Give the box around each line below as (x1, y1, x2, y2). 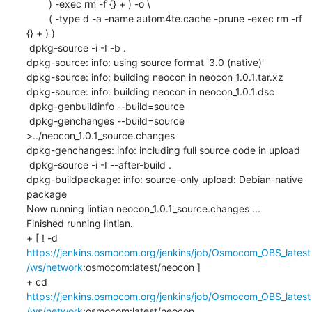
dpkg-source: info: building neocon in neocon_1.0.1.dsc (26, 85, 274, 97)
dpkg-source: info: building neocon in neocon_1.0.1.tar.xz (26, 70, 283, 83)
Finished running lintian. (26, 217, 133, 229)
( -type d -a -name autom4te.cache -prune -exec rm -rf (26, 12, 38, 24)
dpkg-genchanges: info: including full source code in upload (26, 143, 300, 156)
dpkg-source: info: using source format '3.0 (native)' (26, 56, 264, 68)
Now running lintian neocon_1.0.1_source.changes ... (26, 202, 260, 214)
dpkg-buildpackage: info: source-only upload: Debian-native (26, 173, 303, 185)
